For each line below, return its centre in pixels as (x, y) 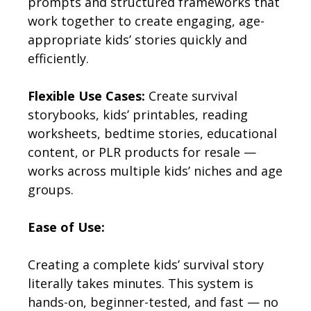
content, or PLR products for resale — (142, 152)
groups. (51, 189)
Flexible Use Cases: (86, 95)
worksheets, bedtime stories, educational (152, 133)
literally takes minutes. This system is (141, 283)
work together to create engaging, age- (146, 20)
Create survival (191, 95)
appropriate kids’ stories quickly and (137, 39)
